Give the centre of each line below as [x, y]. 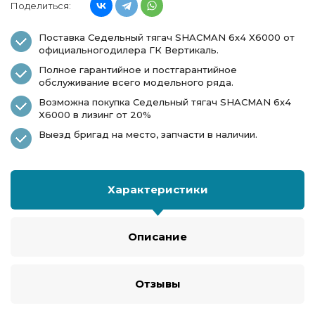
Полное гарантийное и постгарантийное [138, 70]
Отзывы [157, 284]
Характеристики [157, 189]
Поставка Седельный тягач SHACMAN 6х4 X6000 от [167, 37]
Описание [157, 237]
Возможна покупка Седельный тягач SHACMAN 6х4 [165, 102]
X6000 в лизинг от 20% [95, 115]
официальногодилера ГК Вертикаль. [129, 50]
